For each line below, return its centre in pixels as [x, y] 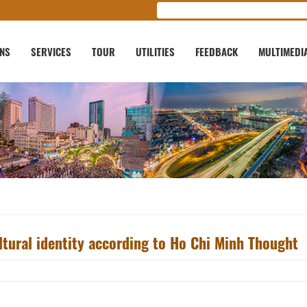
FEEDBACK [217, 51]
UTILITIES [155, 51]
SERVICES [51, 51]
